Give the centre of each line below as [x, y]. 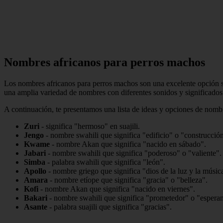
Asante [36, 207]
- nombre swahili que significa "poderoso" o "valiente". [134, 153]
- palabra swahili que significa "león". [105, 162]
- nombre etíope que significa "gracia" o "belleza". [128, 180]
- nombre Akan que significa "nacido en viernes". [117, 189]
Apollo [35, 171]
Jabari [35, 153]
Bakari [36, 198]
